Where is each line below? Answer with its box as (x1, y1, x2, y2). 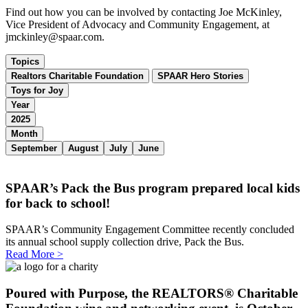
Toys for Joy (11, 85, 63, 96)
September (11, 142, 57, 153)
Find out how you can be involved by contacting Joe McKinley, (5, 5, 282, 18)
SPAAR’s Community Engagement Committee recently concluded (5, 223, 294, 236)
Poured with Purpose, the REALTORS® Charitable (5, 285, 298, 300)
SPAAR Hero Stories (157, 70, 243, 81)
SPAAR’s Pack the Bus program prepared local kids (5, 180, 300, 195)
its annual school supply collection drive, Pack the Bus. (5, 236, 244, 248)
